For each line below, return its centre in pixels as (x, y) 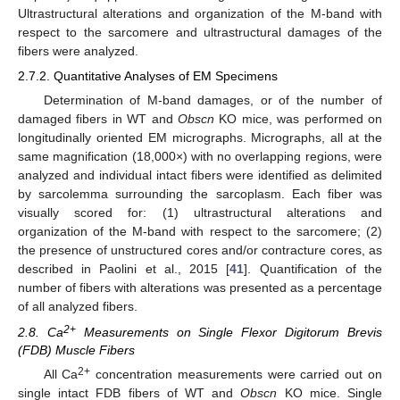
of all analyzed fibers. (78, 307)
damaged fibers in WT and (98, 119)
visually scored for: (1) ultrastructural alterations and (200, 213)
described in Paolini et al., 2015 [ (124, 269)
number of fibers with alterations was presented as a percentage (200, 288)
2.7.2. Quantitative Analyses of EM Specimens (148, 76)
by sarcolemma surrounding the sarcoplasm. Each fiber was (200, 194)
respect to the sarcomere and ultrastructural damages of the (200, 33)
